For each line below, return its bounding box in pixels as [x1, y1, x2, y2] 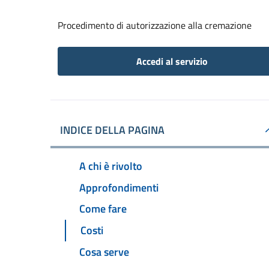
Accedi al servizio [136, 54, 208, 68]
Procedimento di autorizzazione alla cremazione [58, 18, 252, 32]
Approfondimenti [79, 179, 159, 196]
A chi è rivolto [79, 157, 142, 174]
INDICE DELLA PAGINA [60, 122, 165, 138]
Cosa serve [79, 244, 129, 261]
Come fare [79, 201, 127, 217]
